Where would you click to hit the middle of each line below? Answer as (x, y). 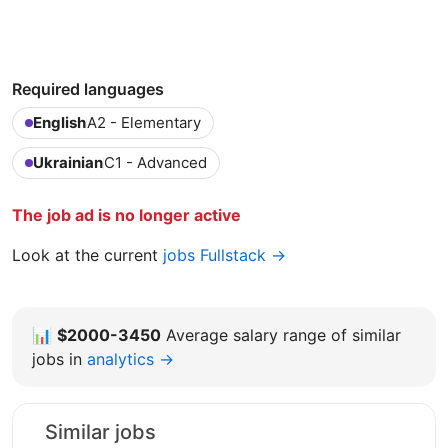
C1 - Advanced (155, 162)
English (59, 122)
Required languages (88, 88)
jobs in (57, 358)
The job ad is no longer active (126, 214)
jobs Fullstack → (224, 254)
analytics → (130, 358)
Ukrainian (68, 162)
